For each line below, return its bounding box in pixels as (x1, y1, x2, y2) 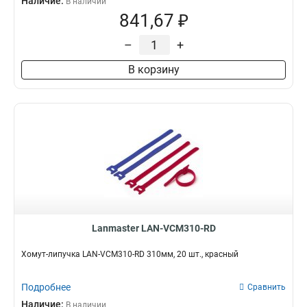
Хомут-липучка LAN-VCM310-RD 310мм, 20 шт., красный (21, 249, 238, 259)
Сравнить (247, 282, 286, 292)
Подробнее (21, 282, 71, 293)
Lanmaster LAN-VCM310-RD (91, 223, 216, 234)
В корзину (127, 63, 180, 76)
